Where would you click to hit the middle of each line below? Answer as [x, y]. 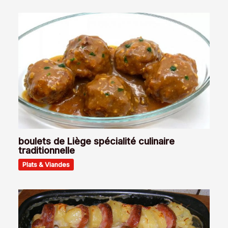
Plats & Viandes [46, 164]
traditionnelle [47, 150]
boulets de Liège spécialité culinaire [97, 141]
